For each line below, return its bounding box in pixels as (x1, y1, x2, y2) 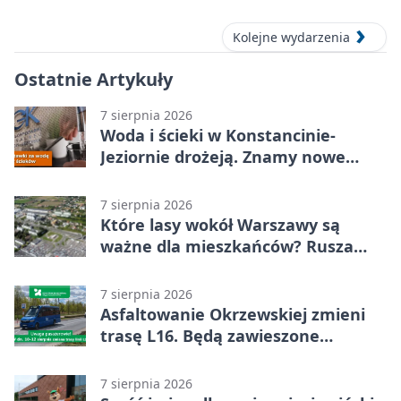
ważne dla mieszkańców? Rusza (100, 235, 354, 257)
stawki (100, 166, 153, 189)
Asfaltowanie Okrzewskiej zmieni (100, 303, 365, 325)
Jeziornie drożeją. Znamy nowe (100, 145, 346, 167)
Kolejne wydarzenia (233, 28, 350, 46)
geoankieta (100, 256, 192, 278)
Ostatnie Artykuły (14, 66, 173, 91)
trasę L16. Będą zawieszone (100, 324, 320, 346)
